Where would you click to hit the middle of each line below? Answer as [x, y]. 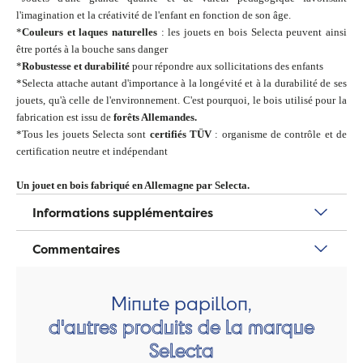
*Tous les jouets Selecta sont [81, 135]
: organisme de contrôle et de [280, 135]
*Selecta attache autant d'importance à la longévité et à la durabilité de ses [181, 83]
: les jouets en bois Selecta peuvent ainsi [252, 32]
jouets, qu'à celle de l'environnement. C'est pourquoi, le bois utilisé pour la [181, 100]
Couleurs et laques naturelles [90, 32]
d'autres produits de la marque [181, 327]
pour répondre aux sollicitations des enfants [226, 66]
